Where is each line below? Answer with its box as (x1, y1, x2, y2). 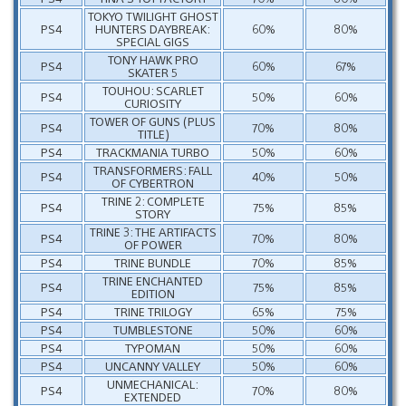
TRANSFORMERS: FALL (93, 161, 212, 178)
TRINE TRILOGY (113, 303, 192, 319)
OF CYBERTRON (111, 174, 194, 190)
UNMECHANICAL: (107, 375, 198, 391)
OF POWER (123, 236, 182, 252)
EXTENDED (124, 388, 181, 404)
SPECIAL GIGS (116, 33, 189, 49)
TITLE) (137, 125, 169, 141)
